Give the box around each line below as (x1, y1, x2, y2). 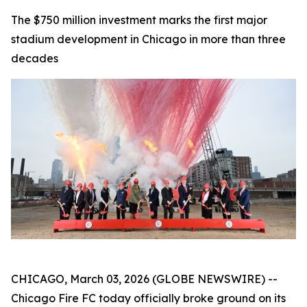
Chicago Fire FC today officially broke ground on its (11, 291, 286, 305)
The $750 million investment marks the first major (11, 13, 267, 27)
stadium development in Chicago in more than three (11, 32, 286, 46)
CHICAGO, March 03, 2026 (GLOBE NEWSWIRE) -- (11, 271, 278, 286)
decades (11, 51, 58, 65)
